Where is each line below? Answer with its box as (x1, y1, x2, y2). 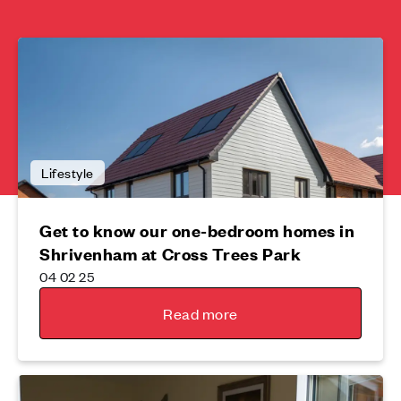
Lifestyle (41, 163, 94, 183)
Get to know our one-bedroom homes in (39, 219, 355, 243)
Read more (163, 303, 238, 324)
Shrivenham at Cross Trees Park (39, 243, 302, 266)
